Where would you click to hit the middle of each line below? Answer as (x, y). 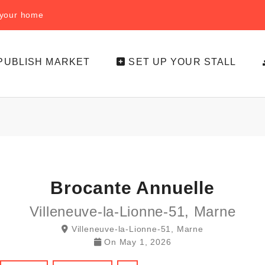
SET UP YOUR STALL (182, 62)
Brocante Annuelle (132, 188)
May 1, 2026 (145, 242)
